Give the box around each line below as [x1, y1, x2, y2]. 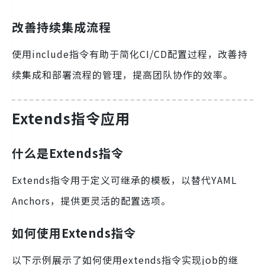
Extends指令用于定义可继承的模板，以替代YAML [12, 173, 237, 188]
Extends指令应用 [12, 107, 130, 128]
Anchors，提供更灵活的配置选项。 [12, 193, 171, 208]
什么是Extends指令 [12, 144, 124, 162]
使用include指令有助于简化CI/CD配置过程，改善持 [12, 46, 248, 61]
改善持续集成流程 [12, 18, 111, 35]
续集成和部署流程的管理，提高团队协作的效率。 [12, 67, 233, 82]
